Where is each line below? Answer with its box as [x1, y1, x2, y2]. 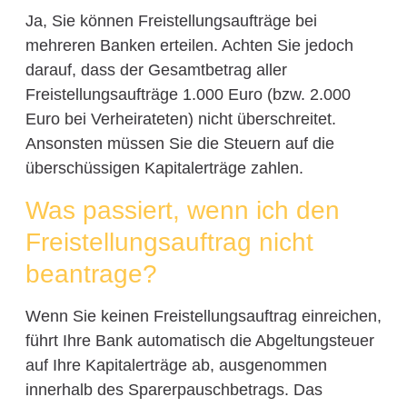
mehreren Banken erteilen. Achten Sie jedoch [25, 36, 353, 55]
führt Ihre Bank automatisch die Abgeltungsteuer [25, 331, 374, 350]
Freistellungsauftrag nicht [25, 227, 313, 256]
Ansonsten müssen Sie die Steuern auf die [25, 134, 334, 154]
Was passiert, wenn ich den [25, 195, 340, 224]
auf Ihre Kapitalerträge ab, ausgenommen [25, 355, 327, 374]
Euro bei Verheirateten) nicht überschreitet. [25, 110, 336, 129]
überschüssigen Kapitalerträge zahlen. [25, 159, 303, 178]
